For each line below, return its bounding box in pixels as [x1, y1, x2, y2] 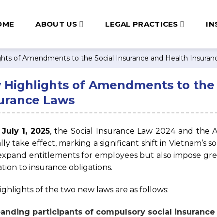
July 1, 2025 [1, 126, 50, 136]
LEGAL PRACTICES [105, 19, 178, 29]
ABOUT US [35, 19, 77, 29]
